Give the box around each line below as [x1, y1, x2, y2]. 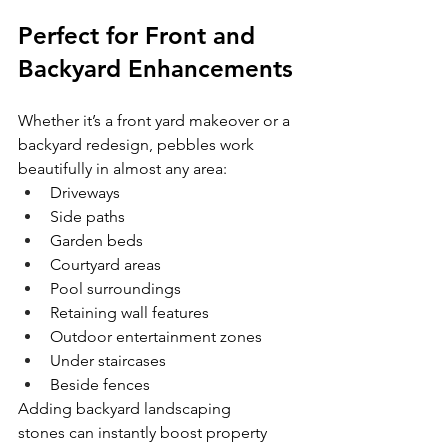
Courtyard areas [50, 254, 161, 274]
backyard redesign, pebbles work [18, 134, 258, 154]
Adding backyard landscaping [18, 398, 235, 418]
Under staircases [50, 350, 166, 370]
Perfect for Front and [18, 20, 262, 50]
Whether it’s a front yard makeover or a [18, 110, 294, 130]
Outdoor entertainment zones [50, 326, 262, 346]
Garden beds [50, 230, 143, 250]
